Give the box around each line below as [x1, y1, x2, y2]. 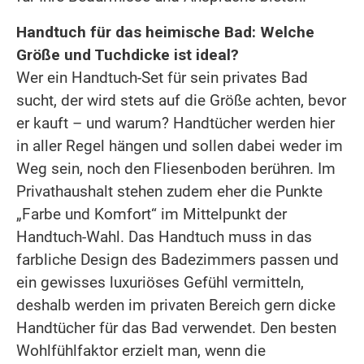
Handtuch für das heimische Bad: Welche [16, 22, 314, 41]
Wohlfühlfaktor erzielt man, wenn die [16, 340, 266, 360]
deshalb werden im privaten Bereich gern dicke [16, 295, 336, 314]
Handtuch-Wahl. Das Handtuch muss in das [16, 227, 312, 246]
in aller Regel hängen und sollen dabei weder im [16, 136, 343, 155]
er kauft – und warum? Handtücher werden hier [16, 113, 335, 132]
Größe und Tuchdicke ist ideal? [16, 45, 239, 64]
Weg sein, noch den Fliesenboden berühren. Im [16, 158, 336, 178]
